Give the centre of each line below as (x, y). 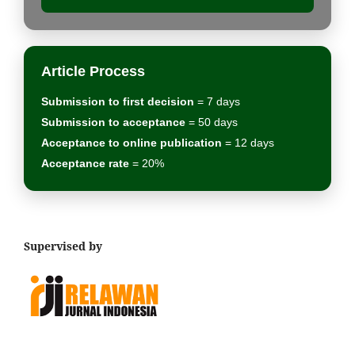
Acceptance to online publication (132, 143)
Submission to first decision (118, 102)
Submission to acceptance (113, 122)
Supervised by (63, 246)
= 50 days (212, 122)
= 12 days (248, 143)
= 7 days (217, 102)
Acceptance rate (85, 164)
